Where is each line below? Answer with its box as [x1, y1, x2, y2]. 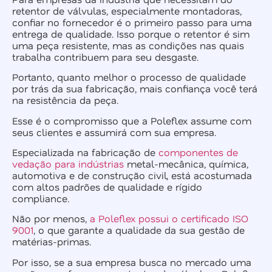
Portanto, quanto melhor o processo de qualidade [12, 70, 246, 84]
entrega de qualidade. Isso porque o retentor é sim [12, 27, 250, 40]
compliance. [12, 192, 69, 205]
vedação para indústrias [12, 157, 124, 171]
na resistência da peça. [12, 93, 118, 107]
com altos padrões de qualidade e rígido [12, 180, 202, 194]
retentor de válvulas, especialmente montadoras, [12, 4, 242, 17]
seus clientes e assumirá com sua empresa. [12, 125, 216, 138]
